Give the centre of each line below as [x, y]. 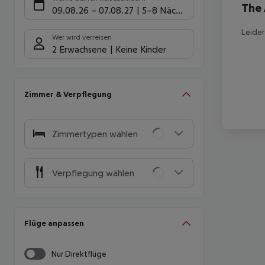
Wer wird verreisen [82, 37]
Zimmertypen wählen [95, 134]
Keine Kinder [141, 49]
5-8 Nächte [165, 10]
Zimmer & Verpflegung [68, 94]
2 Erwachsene [80, 49]
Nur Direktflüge [79, 253]
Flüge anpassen [54, 223]
